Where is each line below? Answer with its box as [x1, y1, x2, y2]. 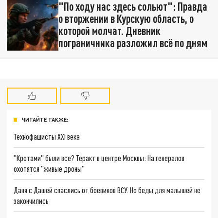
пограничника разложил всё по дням [58, 36, 207, 50]
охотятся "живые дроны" [14, 163, 85, 173]
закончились [14, 196, 49, 205]
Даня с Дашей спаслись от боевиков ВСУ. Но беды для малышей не [14, 185, 201, 195]
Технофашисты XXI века [14, 132, 80, 142]
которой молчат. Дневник [58, 24, 161, 38]
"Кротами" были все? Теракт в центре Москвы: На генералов [14, 153, 185, 163]
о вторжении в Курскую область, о [58, 12, 194, 26]
